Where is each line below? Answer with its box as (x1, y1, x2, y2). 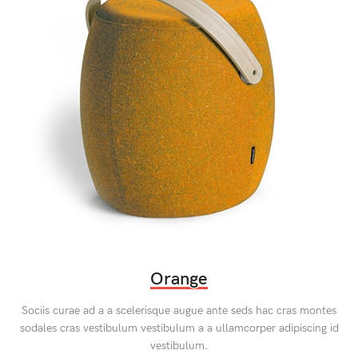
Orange (150, 268, 208, 291)
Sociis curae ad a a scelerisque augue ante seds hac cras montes (22, 304, 336, 318)
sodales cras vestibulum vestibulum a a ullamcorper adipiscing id (19, 321, 339, 336)
